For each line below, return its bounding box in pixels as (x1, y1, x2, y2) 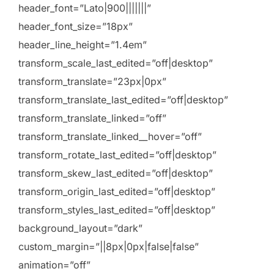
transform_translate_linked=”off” (18, 112, 166, 125)
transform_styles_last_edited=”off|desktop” (18, 204, 215, 217)
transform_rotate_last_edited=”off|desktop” (18, 149, 217, 161)
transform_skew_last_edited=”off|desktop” (18, 167, 213, 180)
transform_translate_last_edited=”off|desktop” (18, 94, 228, 106)
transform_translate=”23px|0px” (18, 75, 166, 88)
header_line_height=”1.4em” (18, 39, 147, 51)
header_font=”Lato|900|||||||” (18, 2, 151, 15)
